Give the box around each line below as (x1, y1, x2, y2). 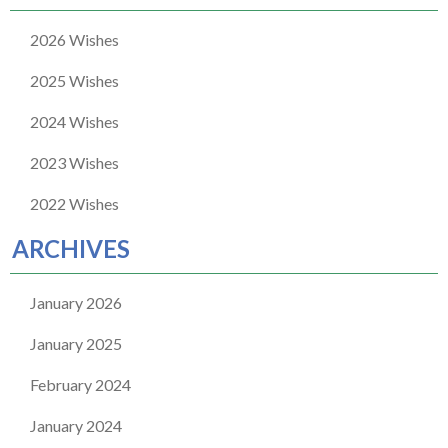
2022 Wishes (30, 194, 119, 214)
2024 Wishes (30, 112, 119, 132)
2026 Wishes (30, 30, 119, 50)
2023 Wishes (30, 153, 119, 173)
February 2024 (30, 375, 131, 395)
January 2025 (30, 334, 122, 354)
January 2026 (30, 293, 122, 313)
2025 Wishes (30, 71, 119, 91)
